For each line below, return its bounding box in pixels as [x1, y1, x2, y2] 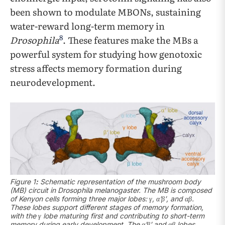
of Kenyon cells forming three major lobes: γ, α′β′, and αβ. [10, 194, 194, 203]
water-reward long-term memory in [10, 19, 165, 33]
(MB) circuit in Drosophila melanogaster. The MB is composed [10, 186, 212, 195]
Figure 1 [10, 177, 36, 186]
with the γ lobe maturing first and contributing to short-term [10, 211, 204, 220]
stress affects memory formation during [10, 61, 182, 75]
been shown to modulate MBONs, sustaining [10, 5, 201, 19]
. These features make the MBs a [63, 33, 198, 47]
